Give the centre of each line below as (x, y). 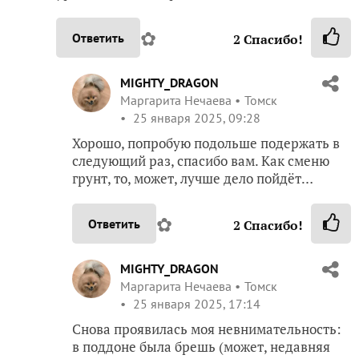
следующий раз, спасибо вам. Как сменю (201, 160)
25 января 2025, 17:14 (195, 303)
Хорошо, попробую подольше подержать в (206, 143)
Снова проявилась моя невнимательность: (207, 329)
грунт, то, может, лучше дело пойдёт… (193, 178)
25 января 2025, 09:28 (195, 117)
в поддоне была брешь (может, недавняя (201, 346)
